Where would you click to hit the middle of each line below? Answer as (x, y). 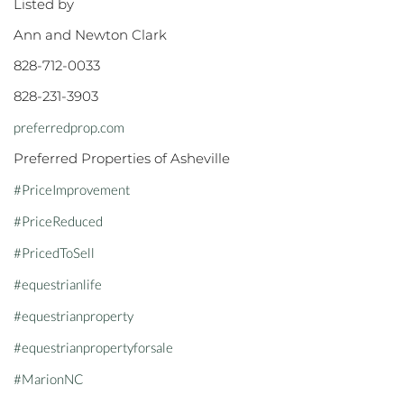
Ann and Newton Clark (90, 35)
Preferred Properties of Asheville (122, 158)
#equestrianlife (58, 284)
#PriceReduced (58, 221)
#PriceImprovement (72, 189)
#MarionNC (49, 379)
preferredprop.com (69, 127)
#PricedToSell (54, 252)
